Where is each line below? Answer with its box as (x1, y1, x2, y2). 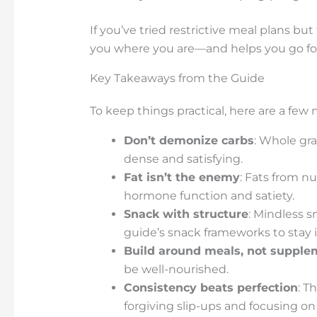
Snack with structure (123, 207, 248, 221)
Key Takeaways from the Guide (89, 71, 265, 86)
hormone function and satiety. (123, 189, 294, 203)
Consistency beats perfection (123, 281, 298, 295)
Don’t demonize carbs (123, 134, 254, 148)
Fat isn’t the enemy (123, 171, 240, 185)
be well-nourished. (123, 263, 229, 277)
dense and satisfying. (123, 152, 243, 166)
